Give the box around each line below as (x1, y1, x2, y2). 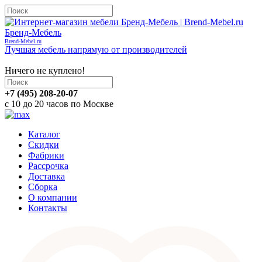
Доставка (28, 171, 65, 181)
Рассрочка (28, 161, 68, 171)
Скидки (28, 140, 59, 150)
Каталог (28, 129, 60, 139)
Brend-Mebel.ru (5, 38, 42, 44)
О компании (28, 192, 77, 202)
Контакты (28, 203, 67, 213)
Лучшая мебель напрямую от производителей (5, 44, 187, 54)
